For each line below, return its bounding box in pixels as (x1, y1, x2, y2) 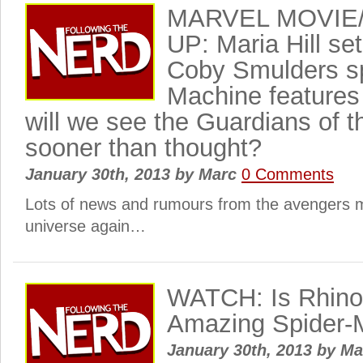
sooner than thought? (25, 134, 262, 162)
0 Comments (241, 165, 334, 183)
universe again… (25, 217, 146, 235)
